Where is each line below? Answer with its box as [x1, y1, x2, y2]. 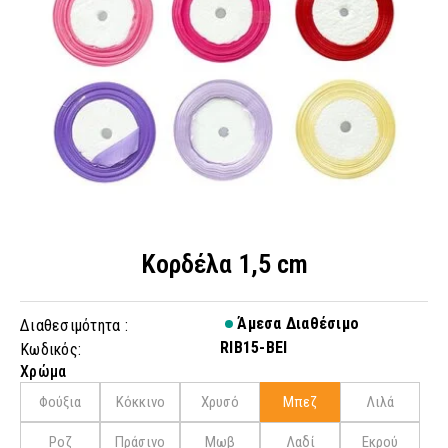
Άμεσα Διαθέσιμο [233, 314, 359, 333]
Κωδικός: [20, 340, 81, 359]
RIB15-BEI [220, 338, 288, 357]
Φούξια [39, 393, 81, 411]
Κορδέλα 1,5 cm [140, 249, 308, 279]
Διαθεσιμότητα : [20, 316, 128, 335]
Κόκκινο [115, 393, 165, 411]
